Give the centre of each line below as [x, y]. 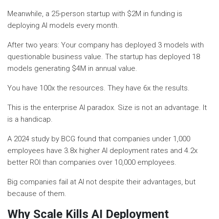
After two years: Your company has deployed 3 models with [106, 45]
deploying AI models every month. [63, 25]
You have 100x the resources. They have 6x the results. [99, 88]
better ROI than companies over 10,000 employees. [92, 162]
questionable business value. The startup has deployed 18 [104, 56]
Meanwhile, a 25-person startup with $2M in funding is [95, 13]
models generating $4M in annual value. [72, 68]
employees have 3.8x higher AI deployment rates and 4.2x [102, 150]
